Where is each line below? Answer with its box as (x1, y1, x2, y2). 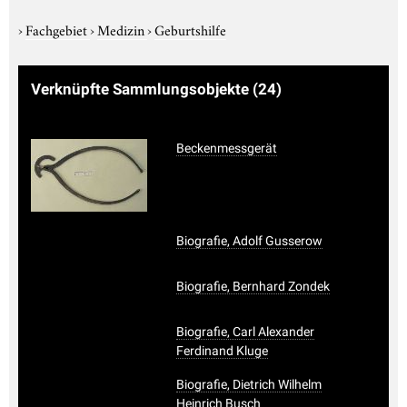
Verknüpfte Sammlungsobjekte (31, 79, 253, 98)
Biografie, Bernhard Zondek (176, 278, 330, 293)
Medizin (97, 18, 147, 39)
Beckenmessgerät (176, 140, 277, 155)
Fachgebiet (25, 18, 90, 39)
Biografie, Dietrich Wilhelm (176, 376, 322, 392)
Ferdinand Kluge (176, 342, 268, 358)
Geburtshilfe (154, 18, 226, 39)
